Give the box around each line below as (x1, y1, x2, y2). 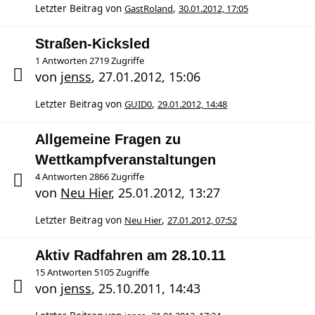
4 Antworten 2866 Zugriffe (35, 170, 144, 183)
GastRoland (124, 2, 173, 15)
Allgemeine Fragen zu (35, 131, 181, 147)
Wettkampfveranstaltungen (35, 152, 216, 167)
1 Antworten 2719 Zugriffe (35, 54, 144, 67)
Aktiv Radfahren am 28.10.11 (35, 247, 226, 263)
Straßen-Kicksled (35, 36, 150, 51)
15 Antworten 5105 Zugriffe (35, 266, 149, 278)
